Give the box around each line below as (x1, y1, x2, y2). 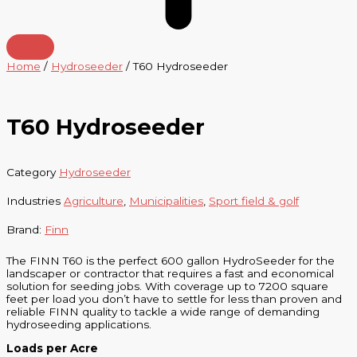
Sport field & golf (209, 194, 299, 207)
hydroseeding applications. (6, 318, 151, 331)
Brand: (6, 222, 45, 236)
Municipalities (129, 194, 203, 207)
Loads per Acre (6, 342, 98, 355)
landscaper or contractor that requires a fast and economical (6, 267, 334, 280)
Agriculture (64, 194, 124, 207)
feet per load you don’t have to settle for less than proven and (6, 292, 342, 306)
